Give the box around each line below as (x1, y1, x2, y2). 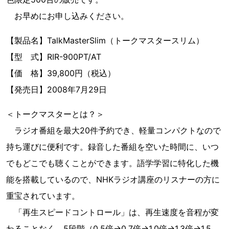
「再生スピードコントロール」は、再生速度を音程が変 (6, 207, 219, 217)
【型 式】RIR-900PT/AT (6, 52, 101, 62)
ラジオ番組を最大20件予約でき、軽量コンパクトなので (6, 125, 221, 135)
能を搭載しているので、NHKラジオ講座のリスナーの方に (6, 174, 220, 185)
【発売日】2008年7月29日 (6, 84, 107, 95)
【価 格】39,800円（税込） (6, 68, 116, 78)
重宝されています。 (6, 191, 80, 201)
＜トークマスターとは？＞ (6, 109, 104, 119)
